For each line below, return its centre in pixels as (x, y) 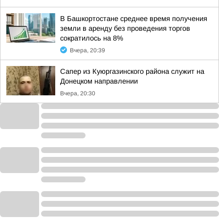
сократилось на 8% (92, 38)
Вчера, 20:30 (78, 93)
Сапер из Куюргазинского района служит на (132, 71)
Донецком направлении (99, 81)
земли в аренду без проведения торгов (125, 28)
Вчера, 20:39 (88, 50)
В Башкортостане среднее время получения (134, 19)
